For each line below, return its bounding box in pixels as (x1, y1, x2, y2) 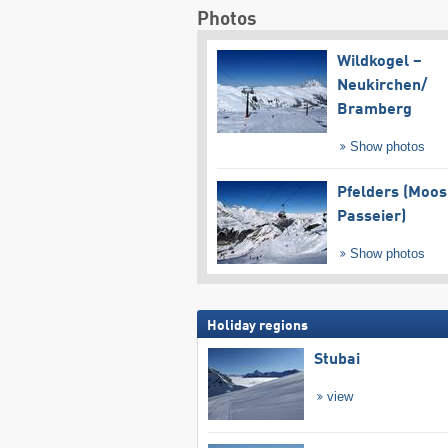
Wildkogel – (336, 54, 422, 71)
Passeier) (336, 208, 406, 225)
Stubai (313, 351, 360, 368)
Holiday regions (206, 318, 308, 333)
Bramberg (336, 102, 412, 119)
